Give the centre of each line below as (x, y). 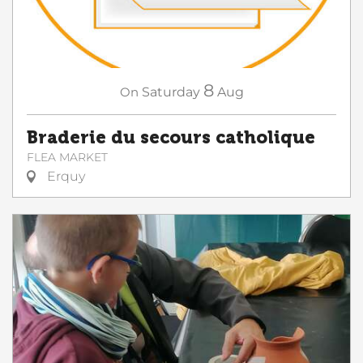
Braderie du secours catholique (171, 138)
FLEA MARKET (67, 158)
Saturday (171, 92)
